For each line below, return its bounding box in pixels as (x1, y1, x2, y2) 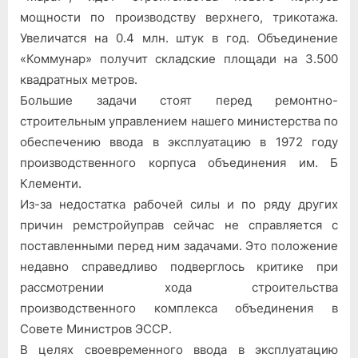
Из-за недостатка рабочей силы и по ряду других (20, 196, 338, 212)
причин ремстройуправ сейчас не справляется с (20, 217, 338, 233)
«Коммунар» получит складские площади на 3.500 (20, 50, 338, 66)
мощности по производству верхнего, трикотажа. (20, 9, 338, 25)
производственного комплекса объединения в (20, 300, 338, 316)
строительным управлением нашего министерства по (20, 113, 338, 129)
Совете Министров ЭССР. (20, 320, 172, 336)
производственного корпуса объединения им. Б (20, 154, 338, 170)
